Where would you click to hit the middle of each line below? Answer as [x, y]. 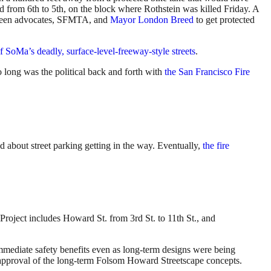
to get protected [224, 19]
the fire [216, 145]
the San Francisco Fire [207, 71]
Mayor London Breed [152, 19]
